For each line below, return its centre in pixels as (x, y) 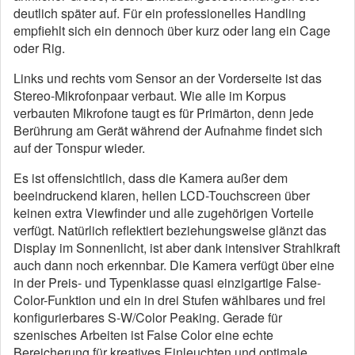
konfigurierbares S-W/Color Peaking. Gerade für (148, 317)
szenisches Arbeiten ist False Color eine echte (143, 335)
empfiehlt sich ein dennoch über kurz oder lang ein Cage (172, 31)
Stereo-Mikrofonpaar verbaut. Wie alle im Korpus (150, 95)
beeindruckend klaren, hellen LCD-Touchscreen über (162, 195)
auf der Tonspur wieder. (79, 148)
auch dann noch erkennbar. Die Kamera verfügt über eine (174, 265)
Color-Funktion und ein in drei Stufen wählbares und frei (170, 300)
